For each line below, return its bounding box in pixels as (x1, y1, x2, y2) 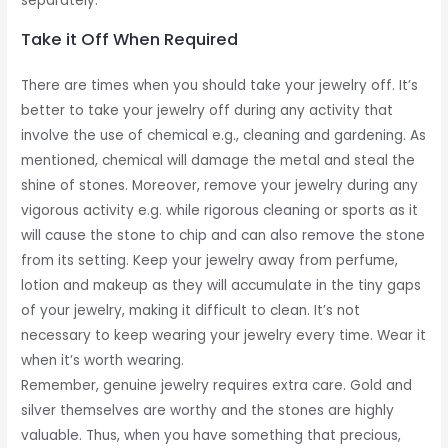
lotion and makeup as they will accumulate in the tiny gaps (21, 275, 422, 295)
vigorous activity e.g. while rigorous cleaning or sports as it (21, 200, 419, 220)
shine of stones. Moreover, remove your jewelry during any (21, 175, 419, 195)
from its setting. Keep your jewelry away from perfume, (21, 250, 399, 270)
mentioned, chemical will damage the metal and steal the (21, 150, 416, 170)
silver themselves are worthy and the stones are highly (21, 400, 395, 420)
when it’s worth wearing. (21, 350, 185, 370)
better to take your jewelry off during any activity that (21, 100, 394, 120)
